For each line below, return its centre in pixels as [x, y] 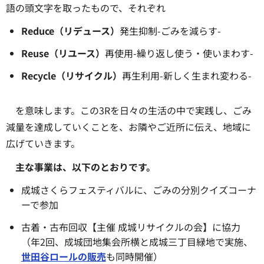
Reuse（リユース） [63, 53]
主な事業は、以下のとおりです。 [85, 167]
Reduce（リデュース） [70, 30]
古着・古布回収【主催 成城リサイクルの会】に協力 [131, 227]
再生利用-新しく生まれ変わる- [187, 75]
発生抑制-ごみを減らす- [170, 30]
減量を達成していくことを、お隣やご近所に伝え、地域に [128, 126]
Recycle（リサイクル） [71, 75]
